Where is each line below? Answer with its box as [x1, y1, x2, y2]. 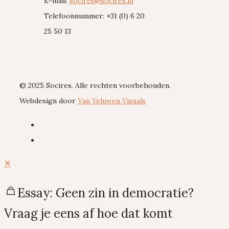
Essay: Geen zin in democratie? [17, 185, 194, 201]
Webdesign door [19, 96, 78, 106]
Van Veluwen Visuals [78, 96, 146, 106]
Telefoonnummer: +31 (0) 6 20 [44, 11, 145, 21]
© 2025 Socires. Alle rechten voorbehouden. [19, 81, 171, 90]
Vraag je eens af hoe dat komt [4, 205, 173, 222]
